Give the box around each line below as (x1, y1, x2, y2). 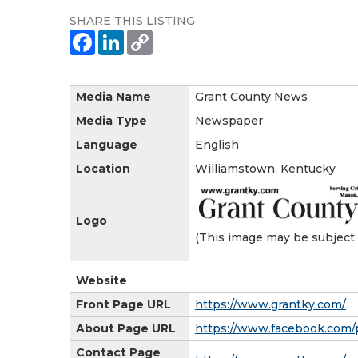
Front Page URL (76, 296, 171, 312)
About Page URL (76, 320, 176, 336)
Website (76, 272, 127, 288)
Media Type (76, 113, 147, 128)
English (195, 137, 239, 152)
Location (76, 161, 130, 176)
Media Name (76, 89, 151, 104)
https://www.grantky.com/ (195, 296, 346, 312)
